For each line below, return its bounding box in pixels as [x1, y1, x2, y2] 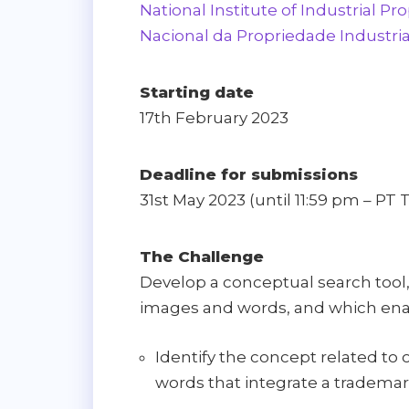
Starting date [140, 83, 254, 102]
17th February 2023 [140, 109, 288, 128]
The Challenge [140, 247, 264, 267]
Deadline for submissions [140, 165, 358, 184]
